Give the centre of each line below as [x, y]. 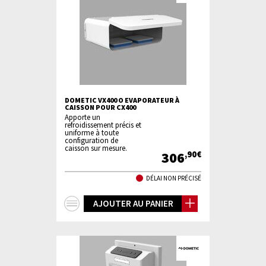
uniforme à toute [92, 132]
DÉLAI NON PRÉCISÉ [174, 178]
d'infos [100, 219]
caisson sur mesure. [96, 148]
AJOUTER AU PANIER [133, 203]
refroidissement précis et [103, 125]
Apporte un [83, 117]
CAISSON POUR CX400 [100, 107]
